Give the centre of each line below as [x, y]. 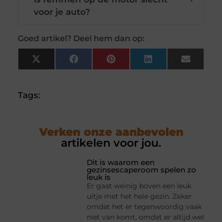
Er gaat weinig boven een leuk [139, 186]
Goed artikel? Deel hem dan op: [81, 39]
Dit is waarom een [121, 163]
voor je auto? [62, 12]
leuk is [99, 177]
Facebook [99, 63]
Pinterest [135, 63]
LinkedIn [171, 63]
